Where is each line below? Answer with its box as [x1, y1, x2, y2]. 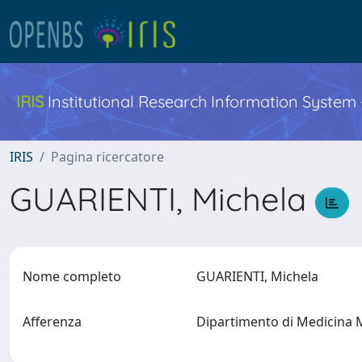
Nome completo [23, 267, 121, 285]
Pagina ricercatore [51, 148, 164, 166]
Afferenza [23, 313, 82, 330]
